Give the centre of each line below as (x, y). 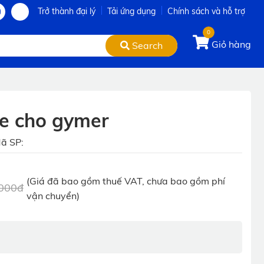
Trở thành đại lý (67, 11)
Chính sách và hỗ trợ (206, 11)
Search (146, 45)
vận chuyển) (53, 195)
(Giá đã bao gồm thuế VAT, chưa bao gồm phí (126, 181)
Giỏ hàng (231, 44)
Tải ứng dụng (131, 11)
